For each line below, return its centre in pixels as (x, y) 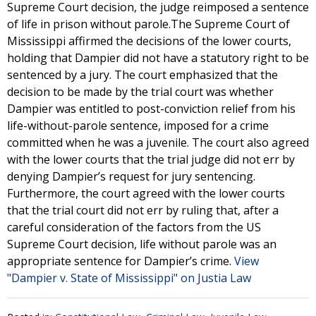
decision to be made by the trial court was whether (140, 92)
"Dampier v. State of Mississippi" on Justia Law (129, 278)
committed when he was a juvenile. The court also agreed (158, 142)
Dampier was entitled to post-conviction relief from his (151, 109)
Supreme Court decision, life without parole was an (142, 244)
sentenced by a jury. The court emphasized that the (142, 75)
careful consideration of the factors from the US (134, 227)
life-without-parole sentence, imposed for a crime (138, 126)
